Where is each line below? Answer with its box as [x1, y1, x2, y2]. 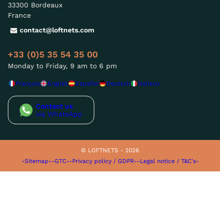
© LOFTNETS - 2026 [81, 146, 139, 154]
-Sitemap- [21, 157, 52, 165]
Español [76, 80, 99, 87]
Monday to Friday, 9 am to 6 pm [8, 61, 117, 70]
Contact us [36, 102, 73, 110]
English [48, 80, 68, 87]
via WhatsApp [36, 110, 82, 118]
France [8, 11, 31, 19]
